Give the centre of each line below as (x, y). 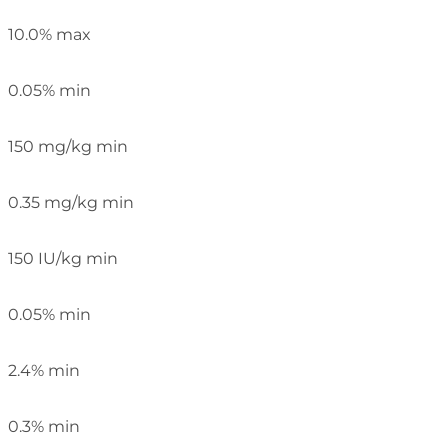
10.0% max (49, 34)
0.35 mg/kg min (71, 202)
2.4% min (44, 370)
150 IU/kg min (63, 258)
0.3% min (44, 426)
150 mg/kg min (68, 146)
